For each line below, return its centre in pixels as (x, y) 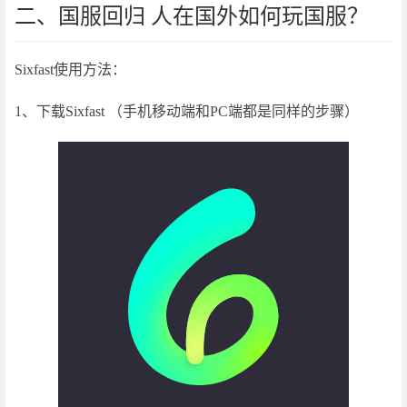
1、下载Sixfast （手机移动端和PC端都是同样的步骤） (187, 111)
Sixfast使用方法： (70, 70)
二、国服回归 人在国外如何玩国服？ (192, 17)
